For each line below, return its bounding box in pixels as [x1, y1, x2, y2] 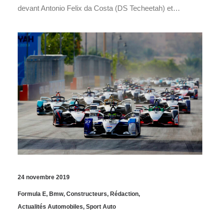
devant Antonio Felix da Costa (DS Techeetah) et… [18, 3, 180, 12]
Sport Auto [86, 203, 116, 211]
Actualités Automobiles [18, 203, 83, 211]
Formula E [18, 191, 46, 198]
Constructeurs [66, 191, 107, 198]
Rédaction [110, 191, 138, 198]
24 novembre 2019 [18, 174, 70, 181]
